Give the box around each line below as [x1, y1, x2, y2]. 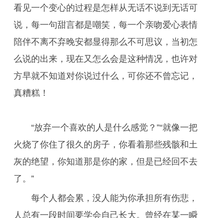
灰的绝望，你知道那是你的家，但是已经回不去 [14, 157, 198, 166]
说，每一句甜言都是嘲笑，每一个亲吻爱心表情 [14, 20, 198, 30]
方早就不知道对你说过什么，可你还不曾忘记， [14, 71, 198, 81]
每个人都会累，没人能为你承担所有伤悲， [31, 193, 198, 203]
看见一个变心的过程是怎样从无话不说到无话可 [14, 3, 198, 13]
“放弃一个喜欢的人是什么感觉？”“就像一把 [31, 123, 198, 132]
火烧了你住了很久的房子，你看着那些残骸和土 [14, 140, 198, 149]
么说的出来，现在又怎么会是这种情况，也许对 [14, 54, 198, 64]
